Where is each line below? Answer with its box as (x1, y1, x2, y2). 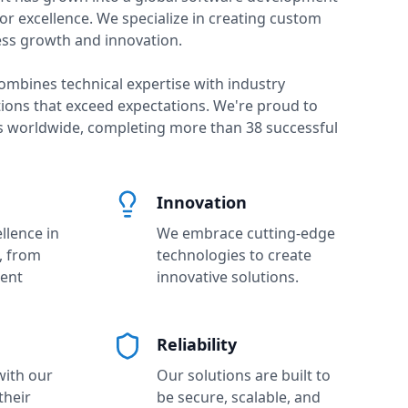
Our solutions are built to (157, 365, 331, 385)
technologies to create (157, 245, 311, 265)
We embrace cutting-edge (157, 223, 335, 243)
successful (262, 117, 338, 138)
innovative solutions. (157, 267, 299, 287)
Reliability (157, 333, 237, 355)
